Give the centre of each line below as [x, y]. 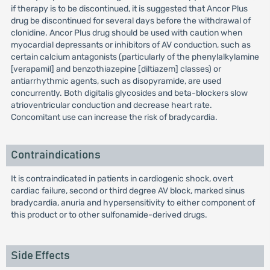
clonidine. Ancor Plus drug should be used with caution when [126, 33]
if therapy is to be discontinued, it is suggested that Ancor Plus [129, 9]
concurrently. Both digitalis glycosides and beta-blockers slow [129, 93]
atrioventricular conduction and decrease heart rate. [111, 105]
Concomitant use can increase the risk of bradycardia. [114, 117]
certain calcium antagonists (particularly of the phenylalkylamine [135, 57]
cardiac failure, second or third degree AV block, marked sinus [127, 191]
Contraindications [55, 155]
